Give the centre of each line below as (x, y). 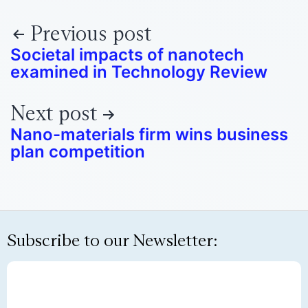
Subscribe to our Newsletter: (112, 240)
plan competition (78, 152)
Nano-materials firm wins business (149, 135)
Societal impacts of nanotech (127, 54)
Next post (54, 113)
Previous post (91, 33)
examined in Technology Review (139, 71)
